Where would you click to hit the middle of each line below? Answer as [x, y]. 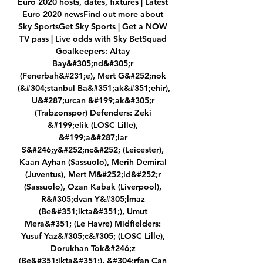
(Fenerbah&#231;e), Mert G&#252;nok [93, 76]
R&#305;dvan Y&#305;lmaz [93, 199]
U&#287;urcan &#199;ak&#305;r [93, 101]
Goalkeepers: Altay [93, 51]
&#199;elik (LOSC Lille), [93, 125]
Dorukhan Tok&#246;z [93, 249]
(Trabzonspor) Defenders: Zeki [93, 113]
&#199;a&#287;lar [93, 138]
